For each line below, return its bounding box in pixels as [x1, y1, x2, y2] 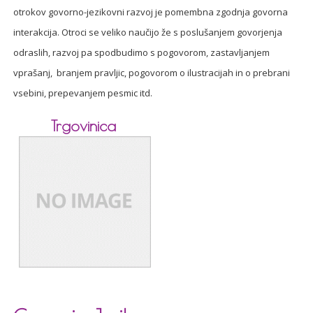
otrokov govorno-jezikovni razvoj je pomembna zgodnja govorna [13, 6, 289, 18]
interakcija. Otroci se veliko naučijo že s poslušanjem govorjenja [13, 26, 283, 38]
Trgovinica [51, 117, 117, 135]
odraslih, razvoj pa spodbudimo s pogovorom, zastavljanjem [13, 46, 270, 59]
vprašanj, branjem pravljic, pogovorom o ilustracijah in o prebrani [13, 66, 291, 79]
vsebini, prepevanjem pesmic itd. [13, 87, 153, 99]
